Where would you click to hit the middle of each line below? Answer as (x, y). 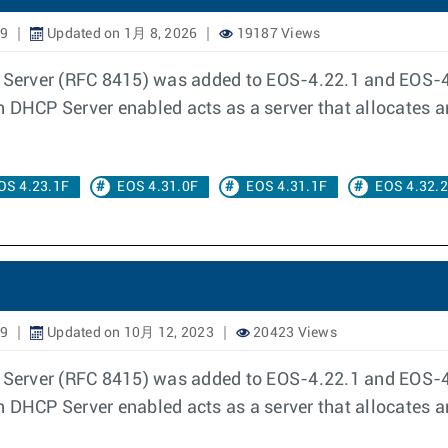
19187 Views (277, 34)
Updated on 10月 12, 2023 (128, 333)
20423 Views (293, 333)
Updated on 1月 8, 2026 (120, 34)
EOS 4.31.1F (286, 187)
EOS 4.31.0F (157, 187)
